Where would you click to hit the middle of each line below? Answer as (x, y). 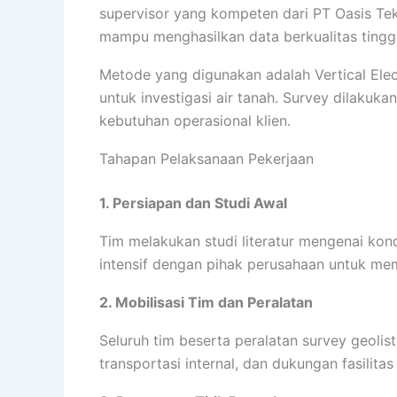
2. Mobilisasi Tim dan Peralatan (206, 303)
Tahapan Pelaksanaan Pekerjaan (206, 159)
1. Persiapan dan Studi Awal (193, 203)
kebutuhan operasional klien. (195, 121)
